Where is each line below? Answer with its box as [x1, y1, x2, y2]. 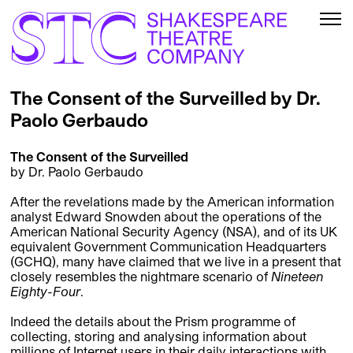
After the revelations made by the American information [10, 194, 334, 210]
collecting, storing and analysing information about [10, 329, 307, 344]
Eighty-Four [10, 284, 80, 299]
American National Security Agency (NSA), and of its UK [10, 224, 337, 240]
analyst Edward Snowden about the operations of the [10, 209, 321, 225]
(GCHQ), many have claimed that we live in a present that [10, 254, 341, 269]
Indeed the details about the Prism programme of [10, 314, 295, 329]
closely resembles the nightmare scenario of [10, 269, 271, 284]
